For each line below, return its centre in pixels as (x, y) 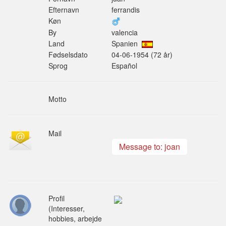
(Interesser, (67, 208)
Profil (56, 198)
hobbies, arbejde (75, 218)
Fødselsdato (68, 54)
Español (124, 66)
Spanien (127, 43)
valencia (125, 32)
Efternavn (64, 10)
